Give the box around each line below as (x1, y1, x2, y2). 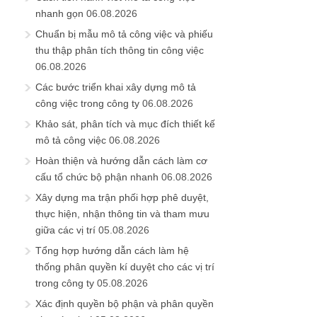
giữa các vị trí (35, 224, 96, 236)
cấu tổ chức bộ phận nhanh (35, 171, 158, 183)
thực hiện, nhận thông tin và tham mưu (35, 208, 209, 220)
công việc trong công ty (35, 98, 139, 110)
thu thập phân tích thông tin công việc (35, 45, 204, 57)
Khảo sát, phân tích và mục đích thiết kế (35, 118, 215, 130)
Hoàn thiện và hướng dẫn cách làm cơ (35, 155, 207, 167)
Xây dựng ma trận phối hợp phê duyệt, (35, 192, 209, 204)
